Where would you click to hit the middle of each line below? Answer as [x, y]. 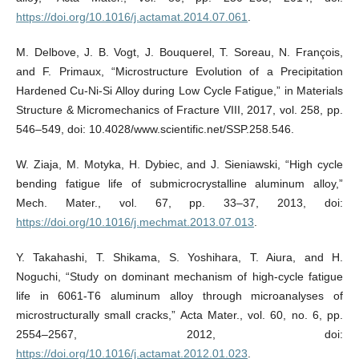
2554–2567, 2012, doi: [179, 335]
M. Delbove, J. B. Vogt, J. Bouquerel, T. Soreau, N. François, [179, 52]
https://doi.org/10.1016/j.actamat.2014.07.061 [131, 17]
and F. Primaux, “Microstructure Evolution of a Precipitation [179, 72]
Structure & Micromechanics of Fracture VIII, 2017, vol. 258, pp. [179, 110]
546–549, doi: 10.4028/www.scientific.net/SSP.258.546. [155, 129]
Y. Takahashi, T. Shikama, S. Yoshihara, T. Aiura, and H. [179, 258]
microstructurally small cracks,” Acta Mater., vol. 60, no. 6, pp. [179, 315]
